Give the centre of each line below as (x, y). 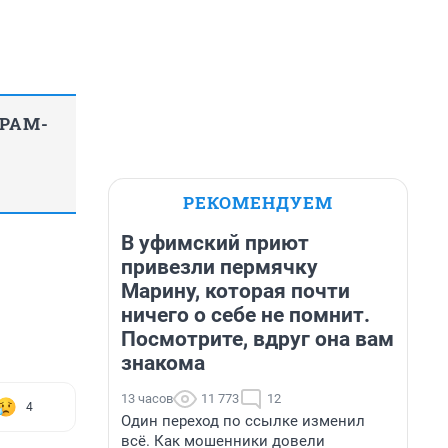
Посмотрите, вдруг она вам (257, 339)
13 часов (147, 398)
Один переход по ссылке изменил (243, 421)
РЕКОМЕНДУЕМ (258, 202)
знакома (163, 363)
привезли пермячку (219, 267)
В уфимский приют (215, 243)
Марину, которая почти (235, 291)
